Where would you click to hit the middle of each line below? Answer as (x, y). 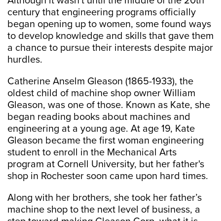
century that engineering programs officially (102, 13)
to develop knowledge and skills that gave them (110, 36)
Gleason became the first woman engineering (106, 141)
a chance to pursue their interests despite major (110, 48)
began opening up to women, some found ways (109, 24)
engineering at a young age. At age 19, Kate (101, 129)
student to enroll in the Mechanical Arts (92, 153)
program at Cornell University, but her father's (106, 165)
